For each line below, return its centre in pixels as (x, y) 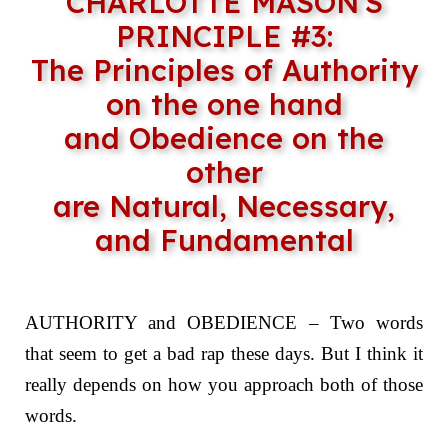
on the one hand (224, 103)
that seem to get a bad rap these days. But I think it (224, 353)
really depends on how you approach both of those (224, 384)
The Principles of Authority (224, 69)
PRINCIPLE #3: (224, 35)
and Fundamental (224, 239)
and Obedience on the (224, 137)
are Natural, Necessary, (224, 205)
